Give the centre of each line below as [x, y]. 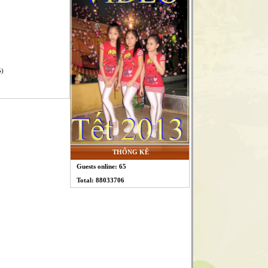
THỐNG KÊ [130, 152]
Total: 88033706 [100, 180]
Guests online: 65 [101, 166]
